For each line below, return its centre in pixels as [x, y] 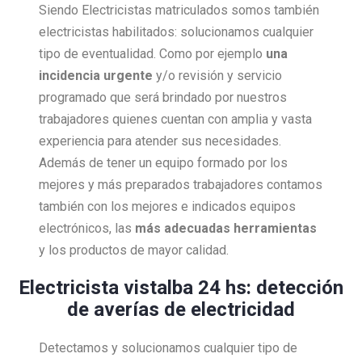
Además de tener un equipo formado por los [163, 163]
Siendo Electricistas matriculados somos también [179, 11]
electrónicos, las [87, 229]
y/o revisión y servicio [217, 76]
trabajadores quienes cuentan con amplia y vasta [175, 120]
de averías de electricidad [181, 309]
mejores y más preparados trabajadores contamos [181, 185]
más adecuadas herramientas [226, 229]
